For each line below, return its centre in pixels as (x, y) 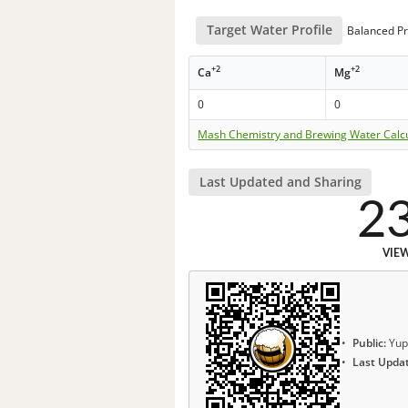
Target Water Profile (269, 30)
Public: (369, 343)
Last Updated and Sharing (280, 181)
